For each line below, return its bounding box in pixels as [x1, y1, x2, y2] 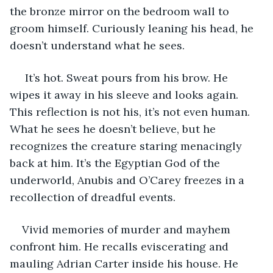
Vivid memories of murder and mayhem [22, 222, 233, 236]
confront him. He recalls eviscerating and [10, 239, 232, 253]
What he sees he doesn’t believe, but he [10, 121, 219, 136]
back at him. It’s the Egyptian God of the [10, 155, 223, 170]
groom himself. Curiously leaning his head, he [10, 21, 257, 35]
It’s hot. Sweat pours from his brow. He [22, 70, 231, 85]
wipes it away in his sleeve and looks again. [10, 87, 241, 102]
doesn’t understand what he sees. [10, 38, 185, 52]
